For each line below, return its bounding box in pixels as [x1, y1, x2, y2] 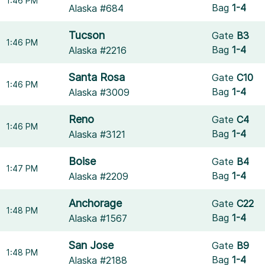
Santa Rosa [69, 71, 125, 83]
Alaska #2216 [69, 44, 127, 56]
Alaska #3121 [69, 128, 126, 140]
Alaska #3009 [69, 86, 130, 98]
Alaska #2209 [69, 170, 129, 182]
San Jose [69, 239, 114, 251]
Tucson [69, 29, 105, 41]
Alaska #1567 [69, 212, 128, 224]
